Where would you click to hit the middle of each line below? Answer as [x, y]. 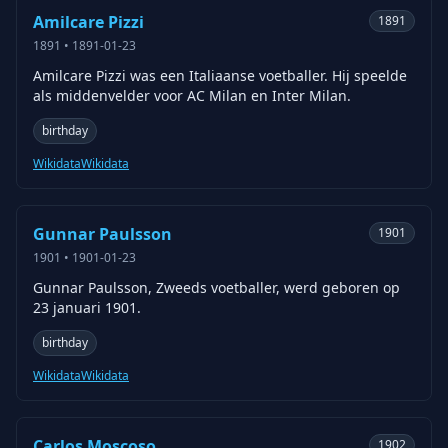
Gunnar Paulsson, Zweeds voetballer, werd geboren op [216, 287]
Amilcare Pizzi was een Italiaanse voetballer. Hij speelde [220, 75]
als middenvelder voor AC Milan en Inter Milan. [192, 95]
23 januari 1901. [87, 307]
